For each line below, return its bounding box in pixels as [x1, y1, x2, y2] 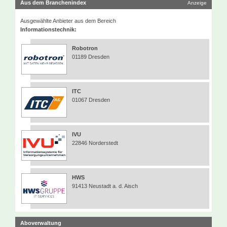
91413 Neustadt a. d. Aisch [72, 182, 138, 189]
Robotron [72, 45, 98, 51]
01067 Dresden [72, 96, 110, 103]
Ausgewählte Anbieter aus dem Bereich [20, 17, 116, 24]
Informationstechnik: [20, 26, 77, 32]
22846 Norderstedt [72, 139, 118, 146]
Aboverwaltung [20, 219, 61, 226]
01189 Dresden [72, 53, 109, 60]
